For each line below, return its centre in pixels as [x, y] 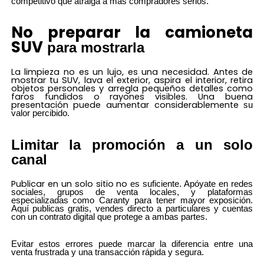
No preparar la [88, 33]
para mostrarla [93, 48]
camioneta [209, 33]
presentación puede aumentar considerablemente [125, 105]
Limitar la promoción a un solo [132, 145]
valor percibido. [40, 113]
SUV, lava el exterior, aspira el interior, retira [158, 80]
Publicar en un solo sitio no [69, 184]
